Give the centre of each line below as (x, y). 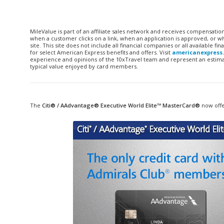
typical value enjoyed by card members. (84, 66)
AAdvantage (77, 105)
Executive (113, 105)
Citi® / (51, 105)
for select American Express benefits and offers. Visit (101, 52)
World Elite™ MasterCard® (163, 105)
